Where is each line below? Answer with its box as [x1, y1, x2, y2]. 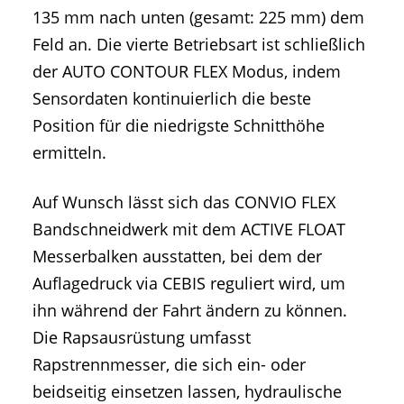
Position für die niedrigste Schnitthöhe [32, 115, 325, 137]
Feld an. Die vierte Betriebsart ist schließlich [32, 33, 365, 56]
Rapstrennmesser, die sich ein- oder [32, 353, 306, 376]
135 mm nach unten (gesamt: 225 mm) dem [32, 6, 364, 29]
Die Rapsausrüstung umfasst [32, 326, 251, 349]
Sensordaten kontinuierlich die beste [32, 87, 311, 110]
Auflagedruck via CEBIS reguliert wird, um [32, 272, 345, 295]
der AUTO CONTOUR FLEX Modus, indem [32, 60, 341, 83]
